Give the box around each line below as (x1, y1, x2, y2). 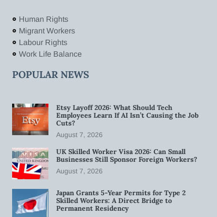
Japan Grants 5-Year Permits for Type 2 (56, 188, 186, 197)
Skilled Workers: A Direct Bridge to (56, 196, 172, 205)
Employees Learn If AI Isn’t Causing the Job (56, 110, 199, 120)
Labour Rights (18, 38, 67, 46)
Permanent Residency (56, 203, 129, 213)
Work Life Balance (18, 49, 82, 58)
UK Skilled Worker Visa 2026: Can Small (56, 147, 186, 156)
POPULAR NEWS (12, 68, 89, 80)
